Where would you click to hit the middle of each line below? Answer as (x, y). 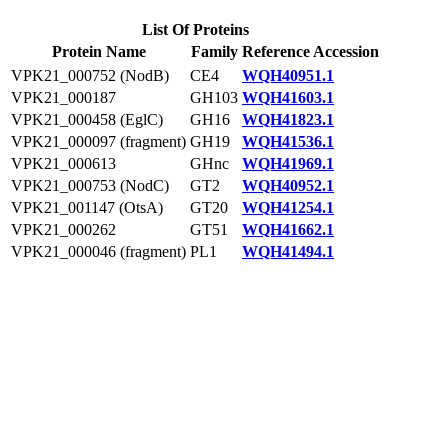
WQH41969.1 (288, 163)
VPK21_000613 (63, 163)
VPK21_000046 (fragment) (98, 251)
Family (214, 51)
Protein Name (98, 51)
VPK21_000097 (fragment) (98, 141)
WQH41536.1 (288, 141)
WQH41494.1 (288, 251)
